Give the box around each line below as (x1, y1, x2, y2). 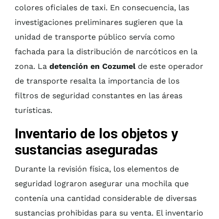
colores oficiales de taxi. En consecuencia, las (15, 3, 189, 13)
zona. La (15, 62, 49, 71)
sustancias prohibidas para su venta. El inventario (15, 208, 203, 218)
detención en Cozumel (49, 62, 135, 71)
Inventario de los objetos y (15, 126, 178, 142)
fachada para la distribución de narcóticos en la (15, 47, 197, 57)
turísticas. (15, 106, 52, 115)
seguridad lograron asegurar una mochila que (15, 179, 189, 189)
